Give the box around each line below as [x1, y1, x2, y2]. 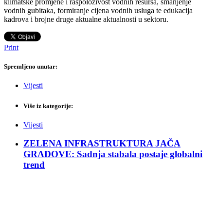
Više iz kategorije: [23, 102, 73, 109]
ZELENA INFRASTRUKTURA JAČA [23, 138, 181, 149]
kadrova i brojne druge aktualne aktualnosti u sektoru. [4, 15, 168, 24]
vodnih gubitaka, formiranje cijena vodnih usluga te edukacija [4, 6, 193, 15]
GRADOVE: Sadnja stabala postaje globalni [23, 149, 202, 160]
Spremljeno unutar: [4, 63, 57, 71]
